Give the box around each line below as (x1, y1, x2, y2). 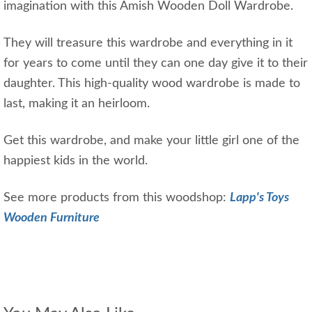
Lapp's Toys (230, 191, 289, 204)
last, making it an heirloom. (3, 97, 153, 110)
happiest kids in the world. (3, 154, 151, 167)
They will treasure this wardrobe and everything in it (3, 36, 292, 49)
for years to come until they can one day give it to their (3, 56, 308, 70)
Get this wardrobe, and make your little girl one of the (3, 134, 299, 147)
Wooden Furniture (3, 211, 100, 224)
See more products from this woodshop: (3, 191, 230, 204)
